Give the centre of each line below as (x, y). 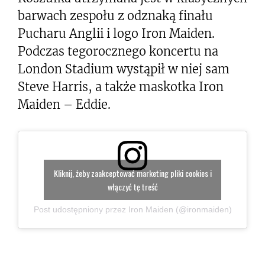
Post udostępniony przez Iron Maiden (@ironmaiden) (132, 209)
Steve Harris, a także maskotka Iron (121, 87)
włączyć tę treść (132, 187)
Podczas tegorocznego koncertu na (118, 51)
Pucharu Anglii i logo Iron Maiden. (116, 33)
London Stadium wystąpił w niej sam (124, 69)
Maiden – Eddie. (64, 104)
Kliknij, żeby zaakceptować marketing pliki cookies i (132, 173)
